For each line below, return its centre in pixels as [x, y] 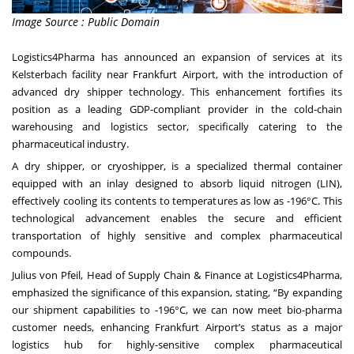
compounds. [41, 253]
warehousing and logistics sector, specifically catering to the [177, 127]
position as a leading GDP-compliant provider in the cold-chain [177, 109]
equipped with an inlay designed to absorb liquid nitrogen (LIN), [177, 184]
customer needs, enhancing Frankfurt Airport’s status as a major [177, 328]
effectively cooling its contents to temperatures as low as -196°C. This [177, 201]
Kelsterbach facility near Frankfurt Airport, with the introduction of [177, 75]
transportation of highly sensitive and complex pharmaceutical [177, 236]
